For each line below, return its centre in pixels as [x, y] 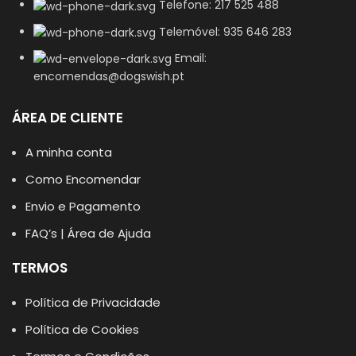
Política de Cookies [82, 329]
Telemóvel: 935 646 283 [225, 31]
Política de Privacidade [93, 302]
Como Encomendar [83, 179]
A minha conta [69, 152]
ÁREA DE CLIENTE [68, 117]
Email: [191, 58]
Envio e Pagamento [83, 206]
